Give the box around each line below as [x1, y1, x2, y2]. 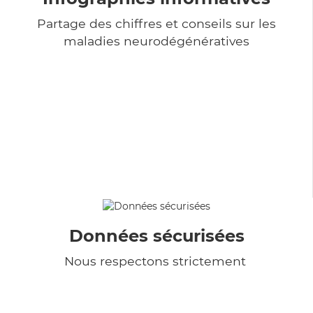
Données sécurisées [68, 225, 245, 246]
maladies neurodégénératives [63, 33, 249, 48]
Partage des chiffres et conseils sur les [36, 15, 276, 31]
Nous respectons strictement [64, 253, 249, 268]
